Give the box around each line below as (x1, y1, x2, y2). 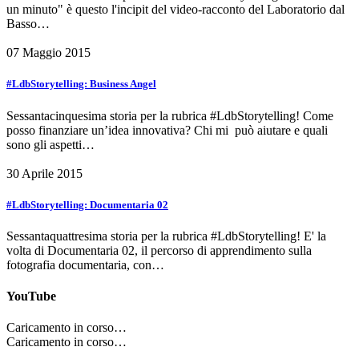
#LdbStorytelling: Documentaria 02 (6, 198, 168, 211)
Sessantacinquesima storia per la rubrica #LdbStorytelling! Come (6, 108, 333, 123)
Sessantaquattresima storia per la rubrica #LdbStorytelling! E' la (6, 228, 326, 243)
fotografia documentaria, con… (6, 257, 164, 272)
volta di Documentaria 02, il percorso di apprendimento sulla (6, 243, 312, 257)
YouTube (6, 289, 56, 304)
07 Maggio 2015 (6, 46, 91, 60)
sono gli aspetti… (6, 137, 95, 151)
